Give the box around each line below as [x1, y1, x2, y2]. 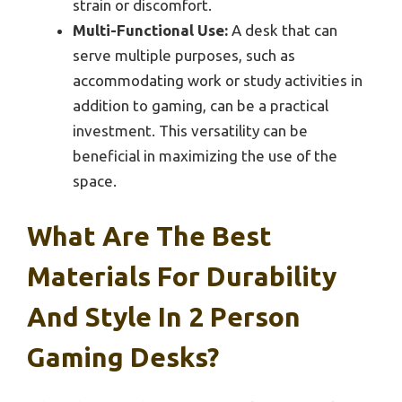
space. [73, 171, 117, 189]
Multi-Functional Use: [73, 21, 228, 39]
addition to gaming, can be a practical [73, 96, 328, 114]
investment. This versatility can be [73, 121, 308, 139]
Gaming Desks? [27, 342, 219, 373]
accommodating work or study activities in [73, 71, 363, 89]
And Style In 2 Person [27, 301, 301, 333]
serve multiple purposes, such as [73, 46, 295, 64]
